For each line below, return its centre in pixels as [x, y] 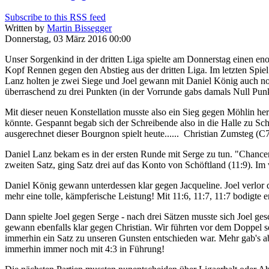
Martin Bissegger [79, 28]
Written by [26, 28]
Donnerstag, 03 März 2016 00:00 [68, 39]
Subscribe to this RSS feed [55, 17]
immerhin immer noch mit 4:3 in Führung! [86, 249]
